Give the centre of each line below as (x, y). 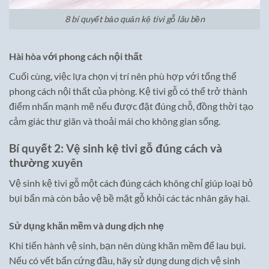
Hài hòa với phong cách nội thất (76, 56)
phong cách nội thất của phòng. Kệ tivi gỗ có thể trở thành (128, 91)
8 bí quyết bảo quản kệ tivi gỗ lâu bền (134, 19)
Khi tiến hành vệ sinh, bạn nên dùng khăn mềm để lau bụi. (127, 246)
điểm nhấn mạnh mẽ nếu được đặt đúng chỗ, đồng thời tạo (131, 106)
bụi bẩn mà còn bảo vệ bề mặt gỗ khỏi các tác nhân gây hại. (129, 198)
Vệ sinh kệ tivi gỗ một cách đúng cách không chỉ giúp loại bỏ (131, 183)
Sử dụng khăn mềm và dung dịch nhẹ (86, 226)
